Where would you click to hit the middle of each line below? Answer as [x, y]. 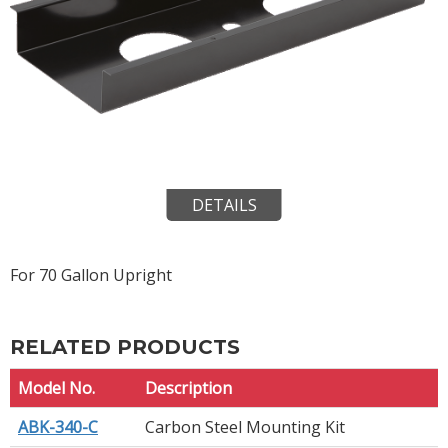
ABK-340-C [58, 426]
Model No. [56, 387]
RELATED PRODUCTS [125, 346]
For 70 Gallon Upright [91, 274]
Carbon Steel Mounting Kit [245, 426]
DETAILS [224, 204]
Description [188, 387]
